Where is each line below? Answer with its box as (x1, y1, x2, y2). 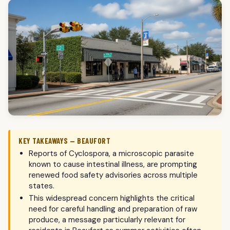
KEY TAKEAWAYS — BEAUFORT (18, 136, 110, 146)
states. (29, 181, 54, 191)
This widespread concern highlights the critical (29, 193, 195, 204)
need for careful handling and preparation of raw (29, 204, 197, 215)
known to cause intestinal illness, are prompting (29, 159, 197, 170)
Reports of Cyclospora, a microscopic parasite (29, 148, 194, 159)
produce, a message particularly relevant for (29, 215, 185, 225)
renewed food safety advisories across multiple (29, 170, 198, 181)
